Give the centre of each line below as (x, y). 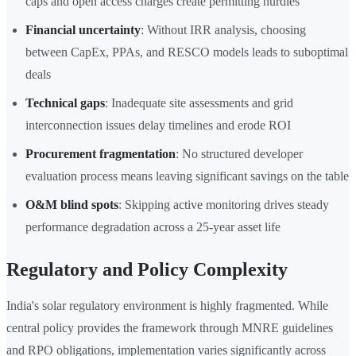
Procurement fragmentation (101, 154)
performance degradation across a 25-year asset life (153, 227)
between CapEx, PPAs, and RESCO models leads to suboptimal (187, 52)
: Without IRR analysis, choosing (223, 30)
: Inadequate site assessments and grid (199, 103)
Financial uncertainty (83, 30)
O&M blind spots (72, 205)
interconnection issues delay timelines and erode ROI (158, 126)
